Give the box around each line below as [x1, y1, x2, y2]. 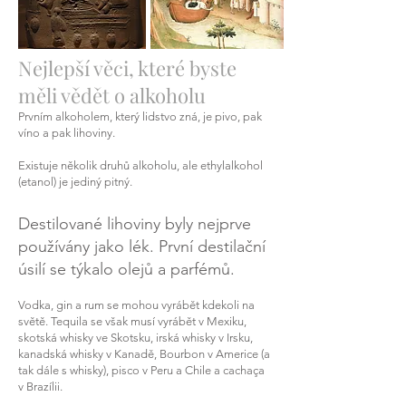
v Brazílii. [18, 380, 63, 393]
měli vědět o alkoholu [18, 82, 206, 109]
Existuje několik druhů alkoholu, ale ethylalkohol [18, 159, 263, 172]
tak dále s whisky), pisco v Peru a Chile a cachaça [18, 363, 265, 377]
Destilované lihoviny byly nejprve [18, 214, 251, 234]
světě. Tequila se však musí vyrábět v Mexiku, [18, 314, 246, 328]
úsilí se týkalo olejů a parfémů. [18, 259, 235, 279]
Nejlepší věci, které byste [18, 54, 237, 82]
